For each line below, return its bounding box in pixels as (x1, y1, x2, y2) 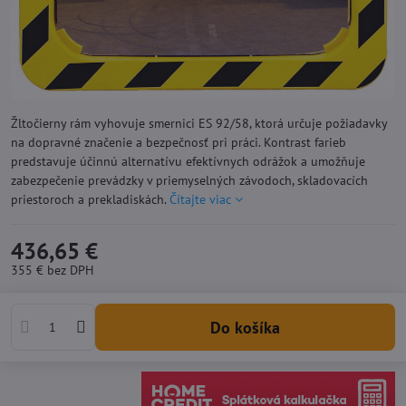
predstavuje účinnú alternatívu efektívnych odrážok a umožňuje (11, 153, 365, 170)
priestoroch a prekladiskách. (11, 191, 169, 208)
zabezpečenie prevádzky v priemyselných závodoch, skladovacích (11, 172, 368, 189)
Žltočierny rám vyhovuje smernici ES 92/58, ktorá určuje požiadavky (11, 115, 387, 132)
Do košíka (220, 316, 280, 338)
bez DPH (47, 262, 93, 279)
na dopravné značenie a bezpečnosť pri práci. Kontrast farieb (11, 134, 346, 151)
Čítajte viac (169, 191, 231, 208)
